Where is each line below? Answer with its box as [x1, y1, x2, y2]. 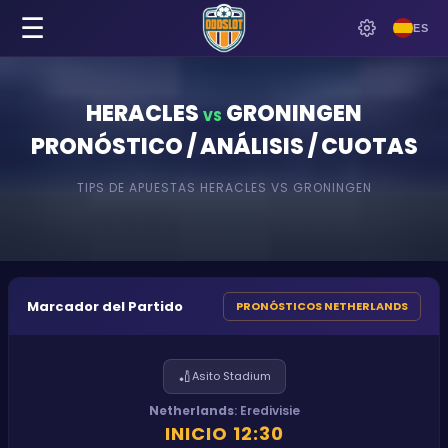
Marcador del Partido [27, 296, 183, 316]
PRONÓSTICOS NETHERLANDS [236, 298, 408, 314]
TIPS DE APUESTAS [76, 179, 196, 196]
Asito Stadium [191, 368, 271, 384]
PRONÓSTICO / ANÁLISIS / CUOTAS [30, 131, 418, 162]
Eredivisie [239, 402, 300, 419]
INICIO [164, 421, 228, 446]
